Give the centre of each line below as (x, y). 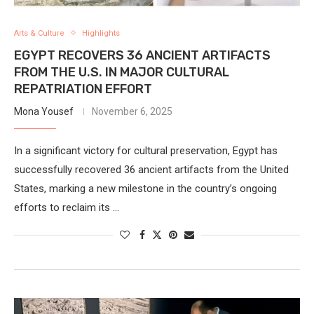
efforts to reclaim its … (67, 207)
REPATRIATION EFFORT (83, 89)
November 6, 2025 (132, 111)
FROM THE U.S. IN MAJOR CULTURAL (122, 72)
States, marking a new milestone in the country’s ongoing (145, 188)
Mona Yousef (44, 111)
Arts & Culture (39, 33)
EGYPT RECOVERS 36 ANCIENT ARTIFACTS (142, 55)
